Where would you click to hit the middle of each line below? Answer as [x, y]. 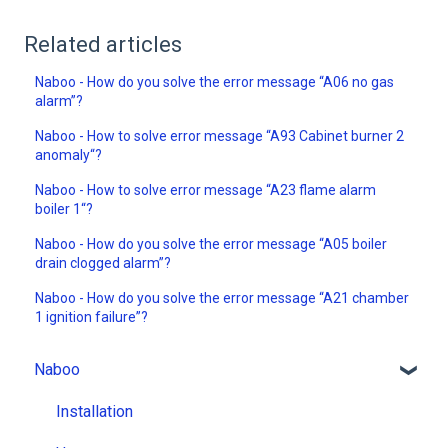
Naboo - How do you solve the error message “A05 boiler [211, 243]
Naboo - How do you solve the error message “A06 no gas [215, 81]
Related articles [103, 44]
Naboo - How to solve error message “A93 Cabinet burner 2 [220, 135]
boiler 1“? [64, 208]
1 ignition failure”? [92, 316]
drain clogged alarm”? [103, 262]
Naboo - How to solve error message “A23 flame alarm [206, 189]
